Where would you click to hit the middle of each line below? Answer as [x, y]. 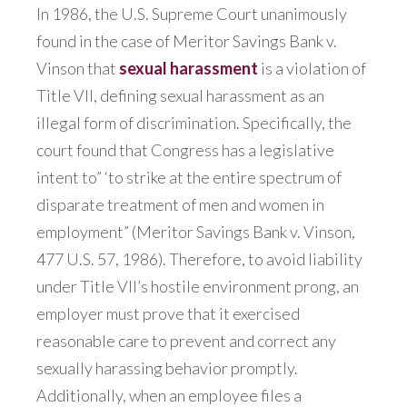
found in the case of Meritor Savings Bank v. [187, 41]
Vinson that [78, 69]
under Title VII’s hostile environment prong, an [198, 287]
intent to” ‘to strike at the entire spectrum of [189, 178]
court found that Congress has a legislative [185, 150]
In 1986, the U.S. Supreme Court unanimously [192, 14]
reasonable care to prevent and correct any [186, 341]
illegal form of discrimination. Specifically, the [194, 123]
